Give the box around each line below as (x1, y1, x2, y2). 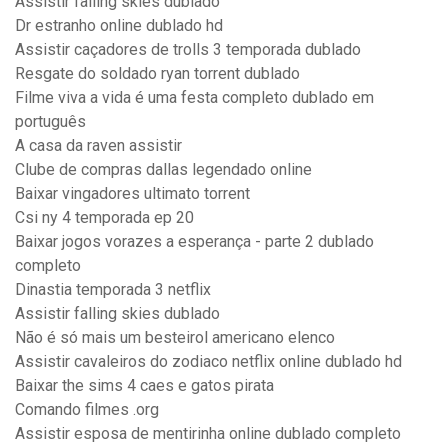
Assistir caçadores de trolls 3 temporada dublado (15, 40, 361, 60)
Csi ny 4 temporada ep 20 (15, 208, 194, 228)
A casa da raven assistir (15, 136, 182, 156)
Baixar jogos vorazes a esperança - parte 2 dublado (15, 232, 374, 252)
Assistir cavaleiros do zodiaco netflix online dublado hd (15, 352, 402, 372)
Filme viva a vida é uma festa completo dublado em (15, 88, 374, 108)
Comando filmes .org (15, 400, 159, 420)
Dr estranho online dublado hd (15, 16, 223, 36)
